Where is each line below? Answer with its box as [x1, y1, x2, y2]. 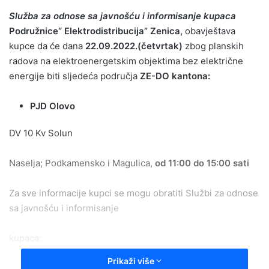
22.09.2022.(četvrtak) [83, 40, 185, 52]
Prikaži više [107, 256, 156, 266]
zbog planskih [185, 40, 244, 52]
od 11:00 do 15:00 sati [155, 157, 249, 169]
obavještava [183, 25, 235, 37]
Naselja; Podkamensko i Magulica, [9, 157, 155, 169]
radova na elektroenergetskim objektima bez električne [9, 55, 243, 67]
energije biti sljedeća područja [9, 70, 140, 82]
